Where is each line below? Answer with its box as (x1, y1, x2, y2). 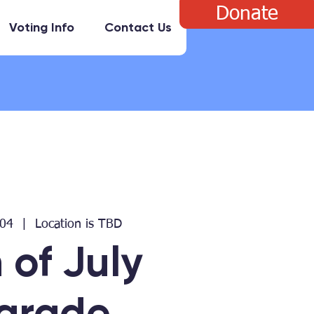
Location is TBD (35, 217, 123, 231)
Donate (215, 4, 278, 24)
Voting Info (9, 20, 74, 35)
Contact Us (104, 20, 172, 35)
